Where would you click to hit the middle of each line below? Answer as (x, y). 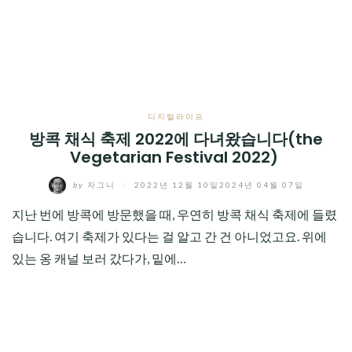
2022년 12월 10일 (176, 184)
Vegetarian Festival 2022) (176, 157)
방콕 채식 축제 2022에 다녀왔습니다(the (176, 139)
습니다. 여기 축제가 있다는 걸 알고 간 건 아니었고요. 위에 (169, 236)
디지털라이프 (176, 116)
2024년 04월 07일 (261, 184)
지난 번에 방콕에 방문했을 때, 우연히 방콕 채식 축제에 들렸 (174, 214)
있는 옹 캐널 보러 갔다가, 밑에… (99, 258)
